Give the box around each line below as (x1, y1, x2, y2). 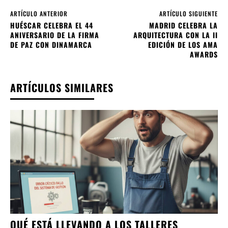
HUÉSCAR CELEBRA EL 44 (10, 19, 93, 31)
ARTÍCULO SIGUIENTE (159, 9, 218, 18)
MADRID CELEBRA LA (149, 19, 218, 31)
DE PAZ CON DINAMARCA (10, 39, 92, 50)
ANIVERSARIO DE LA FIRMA (10, 29, 99, 40)
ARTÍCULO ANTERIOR (10, 9, 68, 18)
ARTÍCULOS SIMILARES (10, 79, 113, 95)
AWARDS (189, 48, 218, 60)
